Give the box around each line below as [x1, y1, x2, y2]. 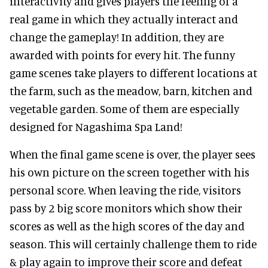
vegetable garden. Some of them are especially [10, 101, 239, 115]
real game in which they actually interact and [10, 11, 238, 26]
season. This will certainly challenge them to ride [10, 236, 257, 251]
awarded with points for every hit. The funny [10, 47, 235, 62]
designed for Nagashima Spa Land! [10, 119, 182, 133]
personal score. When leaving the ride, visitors [10, 182, 241, 197]
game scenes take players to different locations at [10, 65, 257, 80]
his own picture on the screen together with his [10, 165, 249, 179]
